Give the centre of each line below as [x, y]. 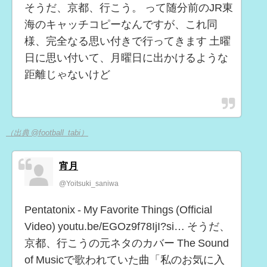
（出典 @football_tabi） [47, 133]
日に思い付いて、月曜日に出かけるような [126, 58]
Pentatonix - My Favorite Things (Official [118, 210]
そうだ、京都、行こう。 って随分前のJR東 [129, 7]
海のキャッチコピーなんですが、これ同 [121, 24]
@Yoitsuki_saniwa [89, 184]
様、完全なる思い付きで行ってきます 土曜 [128, 41]
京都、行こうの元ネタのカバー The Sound [127, 243]
